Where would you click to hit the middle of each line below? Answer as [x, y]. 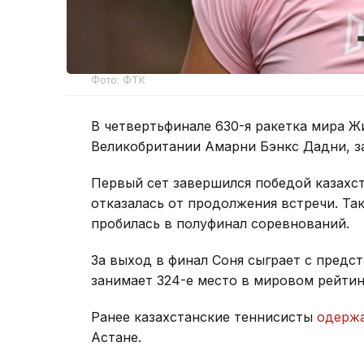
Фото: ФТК [119, 80]
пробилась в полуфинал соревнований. [220, 223]
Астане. [116, 337]
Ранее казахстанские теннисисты [204, 316]
